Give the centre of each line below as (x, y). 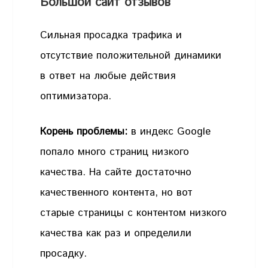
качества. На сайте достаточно (116, 173)
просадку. (64, 254)
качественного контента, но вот (117, 193)
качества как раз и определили (116, 234)
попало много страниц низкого (115, 152)
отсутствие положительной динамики (131, 55)
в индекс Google (169, 132)
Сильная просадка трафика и (111, 35)
